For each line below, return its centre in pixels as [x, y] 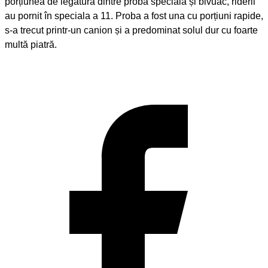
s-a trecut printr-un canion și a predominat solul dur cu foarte [131, 30]
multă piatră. [31, 44]
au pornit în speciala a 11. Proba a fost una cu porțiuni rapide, [134, 16]
